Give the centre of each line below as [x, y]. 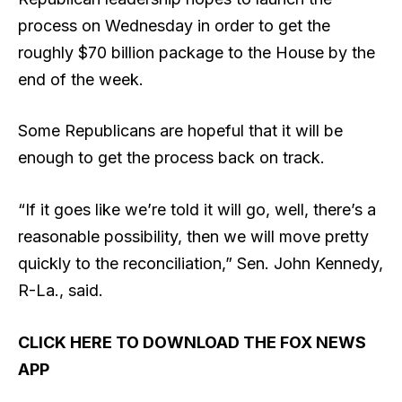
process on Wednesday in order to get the [174, 25]
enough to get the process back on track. [174, 158]
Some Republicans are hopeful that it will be [180, 131]
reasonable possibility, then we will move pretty [193, 237]
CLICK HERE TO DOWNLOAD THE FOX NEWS [192, 342]
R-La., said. [63, 291]
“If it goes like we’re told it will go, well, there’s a [197, 210]
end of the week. [83, 79]
